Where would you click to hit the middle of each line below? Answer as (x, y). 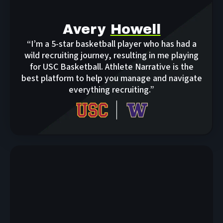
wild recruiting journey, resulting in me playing (111, 56)
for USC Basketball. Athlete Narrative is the (111, 67)
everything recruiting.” (111, 90)
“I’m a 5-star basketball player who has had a (111, 44)
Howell (135, 30)
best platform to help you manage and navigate (111, 79)
